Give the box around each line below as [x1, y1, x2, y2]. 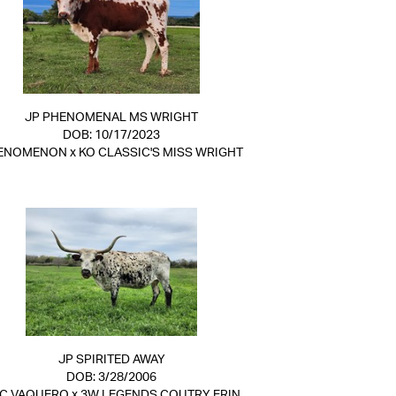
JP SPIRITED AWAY [57, 354, 165, 366]
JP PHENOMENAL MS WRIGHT [25, 111, 198, 124]
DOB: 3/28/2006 [66, 371, 156, 384]
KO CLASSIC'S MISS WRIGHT [79, 147, 243, 159]
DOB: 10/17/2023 [63, 129, 160, 141]
